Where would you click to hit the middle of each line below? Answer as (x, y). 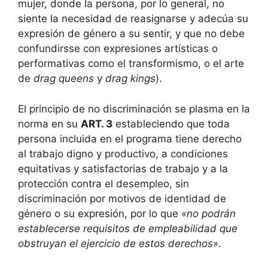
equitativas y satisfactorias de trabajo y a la (123, 168)
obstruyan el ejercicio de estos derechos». (120, 243)
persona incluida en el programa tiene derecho (130, 138)
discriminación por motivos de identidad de (122, 198)
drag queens (65, 78)
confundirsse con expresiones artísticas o (118, 48)
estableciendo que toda (171, 124)
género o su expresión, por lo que (100, 213)
